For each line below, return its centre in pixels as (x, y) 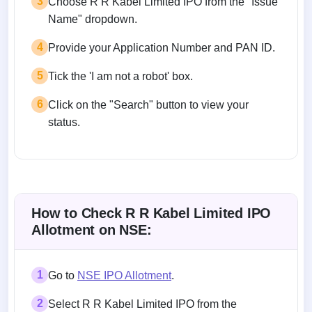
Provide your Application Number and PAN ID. (162, 47)
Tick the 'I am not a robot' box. (120, 76)
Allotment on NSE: (92, 229)
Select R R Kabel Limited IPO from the (142, 304)
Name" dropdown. (93, 19)
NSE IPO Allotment (124, 275)
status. (64, 122)
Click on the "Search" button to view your (148, 104)
